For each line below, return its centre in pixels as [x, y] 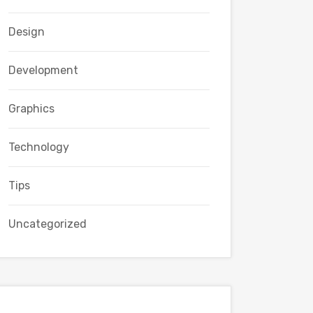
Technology [39, 147]
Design [27, 32]
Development [43, 70]
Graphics [31, 109]
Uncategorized [48, 224]
